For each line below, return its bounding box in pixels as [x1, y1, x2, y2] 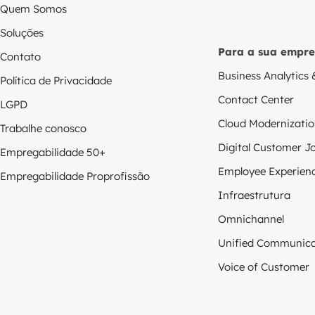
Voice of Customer [218, 259, 309, 274]
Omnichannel [218, 212, 284, 226]
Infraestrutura [218, 188, 290, 202]
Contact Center [218, 92, 294, 106]
